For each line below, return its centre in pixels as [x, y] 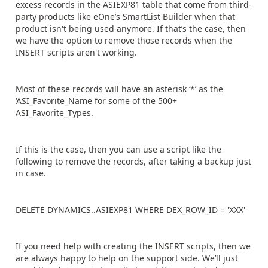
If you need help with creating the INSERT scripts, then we [133, 246]
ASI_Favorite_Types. [54, 113]
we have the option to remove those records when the [124, 40]
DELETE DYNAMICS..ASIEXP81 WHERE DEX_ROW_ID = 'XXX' [130, 210]
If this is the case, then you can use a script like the [118, 149]
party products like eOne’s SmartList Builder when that [125, 16]
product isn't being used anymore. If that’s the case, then [131, 28]
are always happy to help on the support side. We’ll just [127, 258]
